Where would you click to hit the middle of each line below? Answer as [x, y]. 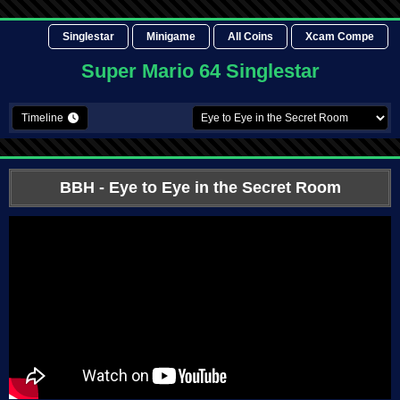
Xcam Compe [340, 37]
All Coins [250, 37]
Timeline [42, 118]
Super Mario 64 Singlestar [200, 71]
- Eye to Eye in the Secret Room [217, 187]
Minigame [171, 37]
